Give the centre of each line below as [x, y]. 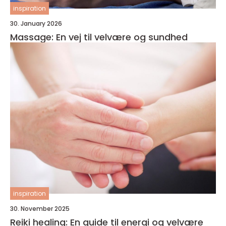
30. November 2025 [40, 209]
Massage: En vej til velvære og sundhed [99, 37]
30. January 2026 [36, 23]
